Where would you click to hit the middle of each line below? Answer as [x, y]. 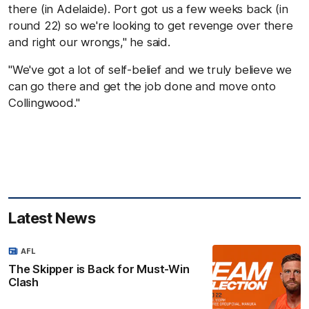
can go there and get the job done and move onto [142, 86]
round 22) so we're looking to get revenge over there [151, 25]
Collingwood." [44, 102]
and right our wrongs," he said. [89, 42]
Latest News [52, 218]
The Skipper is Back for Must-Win [99, 269]
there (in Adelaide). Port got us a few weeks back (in [148, 9]
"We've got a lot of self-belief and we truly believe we [150, 69]
